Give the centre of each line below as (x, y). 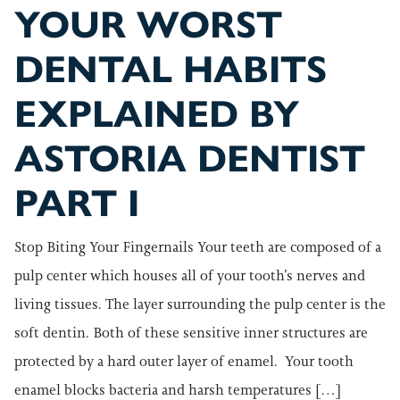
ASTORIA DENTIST (190, 159)
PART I (77, 204)
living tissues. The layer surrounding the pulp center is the (200, 304)
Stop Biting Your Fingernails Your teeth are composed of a (198, 247)
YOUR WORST (148, 25)
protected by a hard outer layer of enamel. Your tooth (184, 361)
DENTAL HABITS (171, 70)
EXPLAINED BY (157, 114)
